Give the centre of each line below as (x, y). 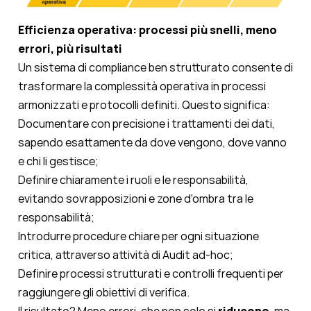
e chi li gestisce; (58, 161)
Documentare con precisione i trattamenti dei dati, (146, 124)
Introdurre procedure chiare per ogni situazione (138, 236)
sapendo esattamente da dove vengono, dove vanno (152, 143)
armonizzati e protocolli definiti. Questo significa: (144, 105)
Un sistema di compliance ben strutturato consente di (155, 68)
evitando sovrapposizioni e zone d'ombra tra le (136, 199)
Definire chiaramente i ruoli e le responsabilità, (133, 180)
